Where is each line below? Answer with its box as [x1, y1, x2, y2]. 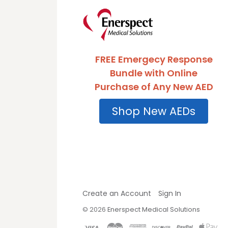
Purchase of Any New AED [94, 80, 213, 94]
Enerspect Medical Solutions [107, 205, 200, 214]
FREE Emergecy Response [95, 53, 213, 66]
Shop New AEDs [112, 104, 196, 119]
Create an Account [82, 188, 151, 198]
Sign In [158, 188, 181, 198]
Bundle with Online [110, 67, 198, 80]
